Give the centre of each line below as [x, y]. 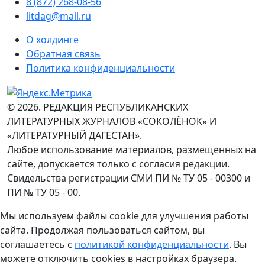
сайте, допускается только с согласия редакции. [118, 164]
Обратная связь [63, 54]
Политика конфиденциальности [101, 68]
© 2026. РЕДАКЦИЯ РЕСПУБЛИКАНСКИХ [98, 107]
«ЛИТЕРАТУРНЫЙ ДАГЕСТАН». [75, 136]
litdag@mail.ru [59, 16]
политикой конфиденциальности [152, 245]
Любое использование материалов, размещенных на [132, 150]
